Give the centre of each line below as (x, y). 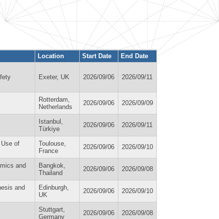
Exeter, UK (54, 77)
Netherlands (55, 107)
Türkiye (49, 129)
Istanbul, (51, 121)
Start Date (97, 56)
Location (51, 56)
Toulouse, (52, 143)
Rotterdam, (54, 99)
